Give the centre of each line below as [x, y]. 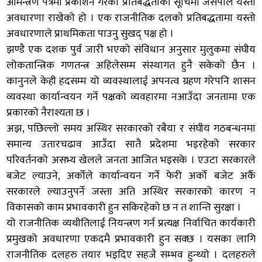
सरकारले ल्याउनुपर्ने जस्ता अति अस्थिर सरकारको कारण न [131, 192]
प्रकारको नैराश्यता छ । [49, 113]
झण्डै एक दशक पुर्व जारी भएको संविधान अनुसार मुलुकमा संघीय [131, 49]
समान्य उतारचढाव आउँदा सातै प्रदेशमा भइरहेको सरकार [131, 144]
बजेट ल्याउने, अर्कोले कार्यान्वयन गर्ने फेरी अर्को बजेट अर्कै [131, 176]
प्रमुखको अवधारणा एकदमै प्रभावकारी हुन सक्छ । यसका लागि [131, 239]
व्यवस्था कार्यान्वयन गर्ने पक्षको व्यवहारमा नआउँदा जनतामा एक [131, 97]
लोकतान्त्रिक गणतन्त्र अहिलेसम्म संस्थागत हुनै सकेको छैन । [131, 65]
